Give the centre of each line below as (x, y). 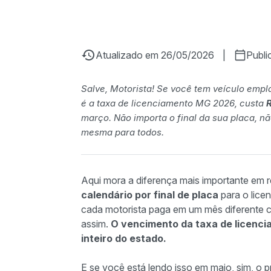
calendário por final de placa (150, 195)
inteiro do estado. (124, 238)
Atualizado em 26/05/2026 (155, 55)
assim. (96, 224)
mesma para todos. (122, 132)
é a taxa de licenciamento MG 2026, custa (174, 103)
